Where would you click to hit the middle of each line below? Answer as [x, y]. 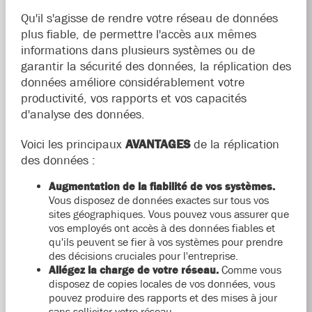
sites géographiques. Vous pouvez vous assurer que [169, 214]
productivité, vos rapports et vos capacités [133, 99]
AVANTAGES [157, 145]
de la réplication [234, 145]
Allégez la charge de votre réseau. [133, 270]
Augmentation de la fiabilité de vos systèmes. [162, 186]
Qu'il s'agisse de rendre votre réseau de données [149, 18]
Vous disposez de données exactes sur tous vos [158, 200]
